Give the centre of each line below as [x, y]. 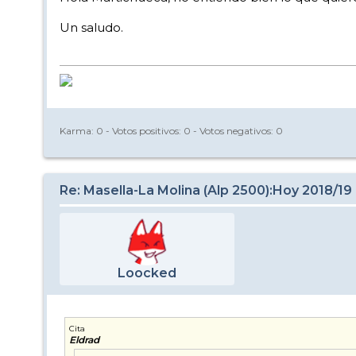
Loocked [147, 273]
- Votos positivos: [143, 131]
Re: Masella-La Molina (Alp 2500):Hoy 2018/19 [206, 190]
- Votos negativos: [233, 131]
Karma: [78, 131]
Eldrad [84, 339]
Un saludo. [91, 27]
